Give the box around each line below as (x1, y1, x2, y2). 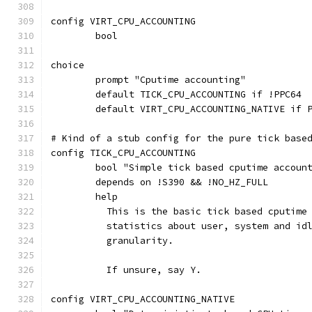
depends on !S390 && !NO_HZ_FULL (95, 176, 268, 188)
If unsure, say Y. (95, 264, 201, 276)
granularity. (95, 235, 173, 247)
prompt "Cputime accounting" (95, 74, 246, 86)
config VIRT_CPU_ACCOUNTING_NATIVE (51, 293, 235, 305)
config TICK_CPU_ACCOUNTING (51, 147, 196, 159)
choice (51, 59, 84, 71)
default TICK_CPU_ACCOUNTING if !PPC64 (95, 88, 302, 100)
